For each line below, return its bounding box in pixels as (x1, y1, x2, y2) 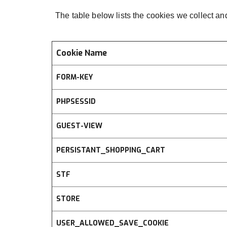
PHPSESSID (56, 97, 96, 107)
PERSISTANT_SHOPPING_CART (56, 145, 165, 156)
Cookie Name (56, 48, 107, 59)
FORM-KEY (56, 72, 93, 83)
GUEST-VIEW (56, 121, 102, 131)
